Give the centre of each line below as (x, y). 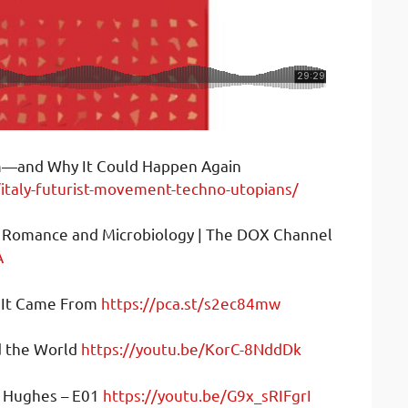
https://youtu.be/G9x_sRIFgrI (207, 394)
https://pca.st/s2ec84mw (191, 302)
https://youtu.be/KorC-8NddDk (191, 349)
